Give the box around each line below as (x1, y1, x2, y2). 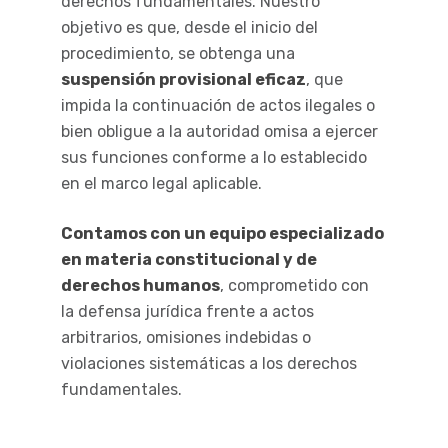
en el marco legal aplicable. (60, 173, 262, 193)
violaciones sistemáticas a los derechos (60, 353, 357, 373)
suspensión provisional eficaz (60, 69, 306, 89)
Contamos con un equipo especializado (60, 223, 384, 243)
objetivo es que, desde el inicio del (60, 17, 318, 37)
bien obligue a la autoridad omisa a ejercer (60, 121, 378, 141)
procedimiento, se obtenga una (60, 43, 295, 63)
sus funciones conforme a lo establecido (60, 147, 367, 167)
